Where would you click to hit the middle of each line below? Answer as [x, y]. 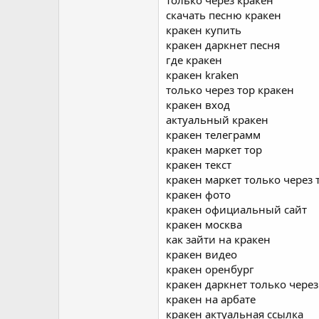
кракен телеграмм [213, 135]
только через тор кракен [230, 90]
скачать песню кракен [224, 15]
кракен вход [198, 105]
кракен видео [202, 254]
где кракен [194, 60]
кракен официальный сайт [236, 209]
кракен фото [198, 194]
